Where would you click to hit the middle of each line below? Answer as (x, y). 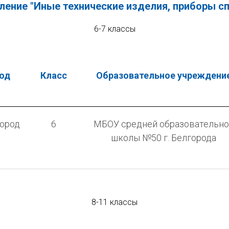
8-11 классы (114, 202)
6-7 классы (114, 29)
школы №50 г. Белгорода (164, 138)
